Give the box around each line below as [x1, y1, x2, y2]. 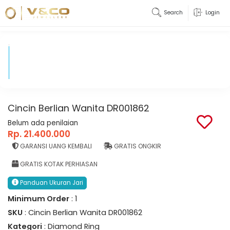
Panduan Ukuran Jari [18, 178, 83, 187]
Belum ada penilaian [8, 118, 78, 128]
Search [164, 9, 183, 17]
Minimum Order [8, 194, 69, 204]
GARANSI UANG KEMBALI [18, 141, 92, 150]
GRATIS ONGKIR [112, 141, 161, 150]
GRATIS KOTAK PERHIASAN [18, 159, 98, 168]
